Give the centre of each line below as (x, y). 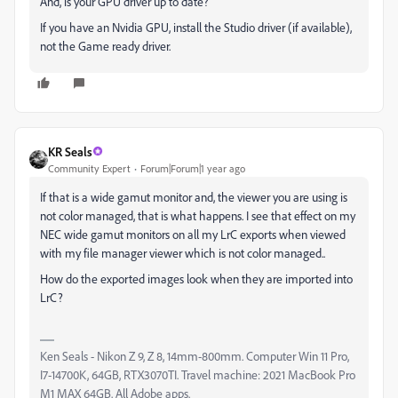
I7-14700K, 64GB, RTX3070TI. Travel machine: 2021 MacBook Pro (198, 374)
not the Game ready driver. (105, 45)
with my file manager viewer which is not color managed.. (183, 252)
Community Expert (89, 168)
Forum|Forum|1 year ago (193, 168)
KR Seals (70, 151)
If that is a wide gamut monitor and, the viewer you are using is (194, 196)
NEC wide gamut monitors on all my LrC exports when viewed (193, 234)
